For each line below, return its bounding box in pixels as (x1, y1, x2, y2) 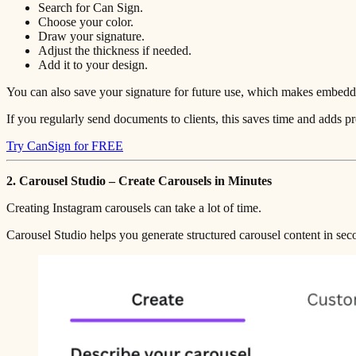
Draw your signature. (38, 29, 145, 43)
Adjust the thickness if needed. (38, 43, 192, 57)
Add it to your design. (38, 57, 148, 72)
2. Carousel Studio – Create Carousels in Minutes (6, 173, 272, 188)
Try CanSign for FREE (6, 138, 123, 153)
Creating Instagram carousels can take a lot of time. (6, 200, 261, 215)
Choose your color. (38, 14, 133, 29)
